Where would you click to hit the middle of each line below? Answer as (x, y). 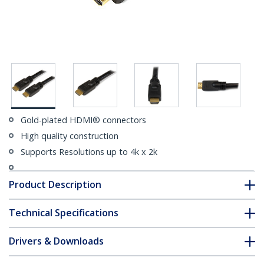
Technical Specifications (64, 213)
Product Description (55, 185)
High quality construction (70, 136)
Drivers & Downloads (56, 241)
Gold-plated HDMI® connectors (83, 120)
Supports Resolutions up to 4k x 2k (89, 152)
